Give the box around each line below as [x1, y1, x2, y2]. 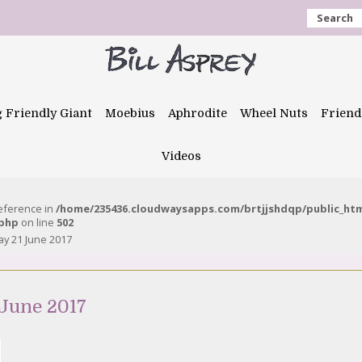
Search [317, 11, 353, 25]
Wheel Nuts [240, 107, 308, 120]
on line [19, 215, 57, 229]
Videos [161, 149, 201, 162]
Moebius [105, 107, 155, 120]
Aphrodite [168, 107, 227, 120]
